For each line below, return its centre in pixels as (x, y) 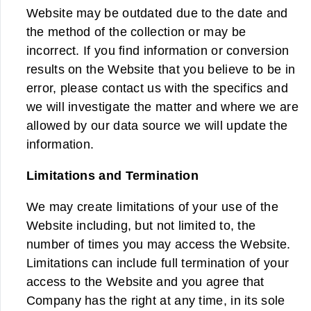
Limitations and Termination (112, 176)
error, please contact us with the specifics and (157, 87)
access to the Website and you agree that (145, 282)
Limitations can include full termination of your (158, 263)
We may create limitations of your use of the (152, 207)
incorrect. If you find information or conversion (158, 50)
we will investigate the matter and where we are (162, 106)
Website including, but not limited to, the (141, 226)
